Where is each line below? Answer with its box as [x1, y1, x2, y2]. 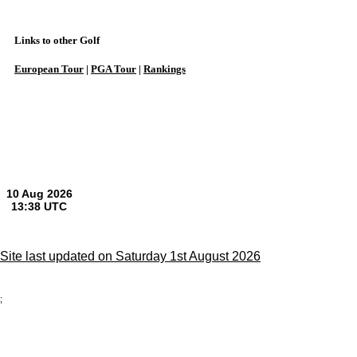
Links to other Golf [14, 34, 100, 46]
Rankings [143, 63, 186, 75]
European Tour [14, 63, 84, 75]
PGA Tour [91, 63, 136, 75]
